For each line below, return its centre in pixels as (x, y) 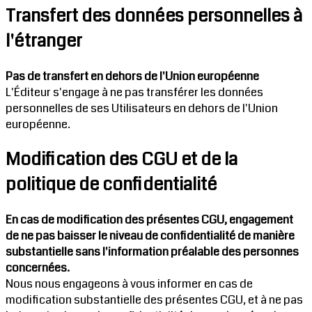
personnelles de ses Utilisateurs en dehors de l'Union (142, 108)
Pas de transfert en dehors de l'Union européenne (132, 76)
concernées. (38, 267)
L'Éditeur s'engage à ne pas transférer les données (134, 92)
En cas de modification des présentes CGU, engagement (149, 219)
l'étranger (44, 41)
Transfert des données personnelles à (154, 16)
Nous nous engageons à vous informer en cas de (129, 283)
